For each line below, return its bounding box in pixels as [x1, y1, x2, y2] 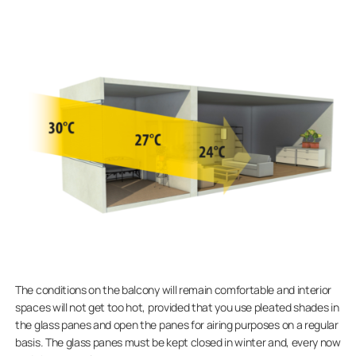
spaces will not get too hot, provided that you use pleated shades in [15, 299, 339, 315]
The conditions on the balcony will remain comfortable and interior [15, 281, 331, 297]
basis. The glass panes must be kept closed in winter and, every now [15, 334, 341, 350]
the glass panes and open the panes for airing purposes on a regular [15, 316, 339, 332]
